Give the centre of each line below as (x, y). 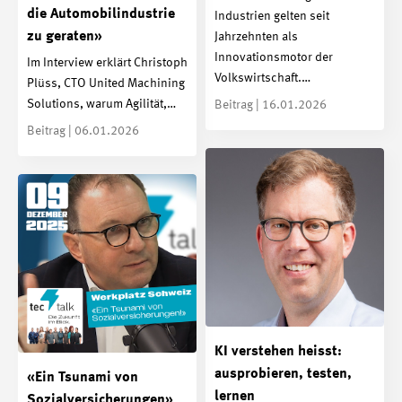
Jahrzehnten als (256, 37)
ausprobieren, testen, (283, 375)
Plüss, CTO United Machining (106, 84)
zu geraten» (65, 36)
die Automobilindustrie (101, 14)
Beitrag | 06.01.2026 (83, 131)
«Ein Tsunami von (83, 378)
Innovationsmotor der (274, 58)
